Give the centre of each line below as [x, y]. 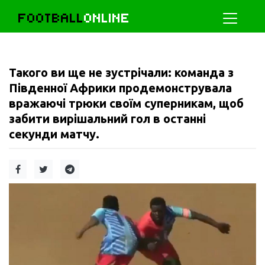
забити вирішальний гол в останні [107, 119]
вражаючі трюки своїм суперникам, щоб [126, 103]
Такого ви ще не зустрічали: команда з [121, 72]
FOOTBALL [51, 18]
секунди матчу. [54, 134]
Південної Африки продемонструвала [120, 88]
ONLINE [107, 18]
